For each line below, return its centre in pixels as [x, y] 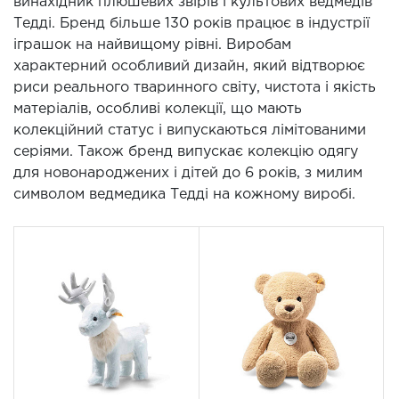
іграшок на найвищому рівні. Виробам [152, 45]
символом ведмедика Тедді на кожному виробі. [184, 195]
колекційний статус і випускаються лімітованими [190, 131]
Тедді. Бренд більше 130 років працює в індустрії [191, 24]
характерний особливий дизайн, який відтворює [189, 67]
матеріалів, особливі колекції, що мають [158, 110]
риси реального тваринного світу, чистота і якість [195, 88]
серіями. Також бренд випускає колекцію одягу [186, 152]
